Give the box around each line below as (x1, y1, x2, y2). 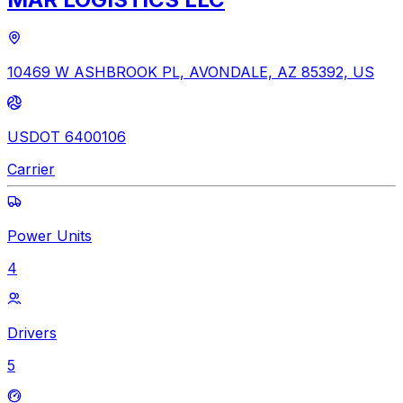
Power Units (7, 226, 92, 245)
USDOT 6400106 (7, 127, 126, 146)
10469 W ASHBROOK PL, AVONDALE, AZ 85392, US (7, 62, 374, 81)
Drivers (7, 323, 57, 342)
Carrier (7, 159, 55, 178)
